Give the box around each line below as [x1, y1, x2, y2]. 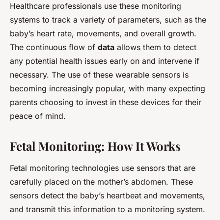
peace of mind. [10, 111, 66, 121]
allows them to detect [114, 42, 196, 53]
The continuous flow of [10, 42, 98, 53]
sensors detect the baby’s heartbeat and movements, [10, 191, 205, 201]
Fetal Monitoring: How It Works [10, 138, 181, 154]
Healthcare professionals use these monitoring [10, 1, 181, 11]
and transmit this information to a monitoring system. [10, 204, 205, 215]
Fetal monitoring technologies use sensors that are [10, 163, 195, 173]
